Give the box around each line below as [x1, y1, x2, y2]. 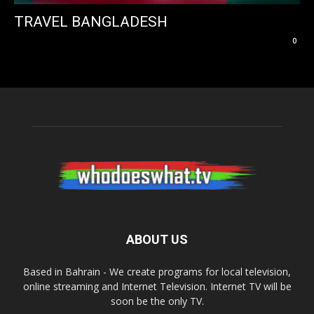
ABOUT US [126, 232, 188, 247]
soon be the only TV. [110, 294, 204, 308]
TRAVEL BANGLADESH [14, 13, 168, 31]
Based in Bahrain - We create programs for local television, [23, 265, 291, 279]
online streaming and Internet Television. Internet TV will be [22, 280, 292, 294]
